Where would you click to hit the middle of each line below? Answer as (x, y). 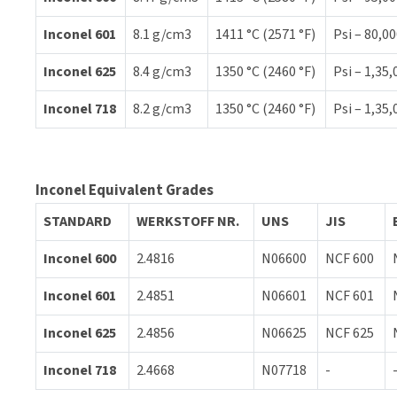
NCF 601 (350, 296)
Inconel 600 (80, 259)
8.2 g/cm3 (162, 109)
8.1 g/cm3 (162, 35)
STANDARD (78, 222)
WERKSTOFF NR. (188, 222)
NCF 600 (350, 259)
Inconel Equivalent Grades (125, 191)
